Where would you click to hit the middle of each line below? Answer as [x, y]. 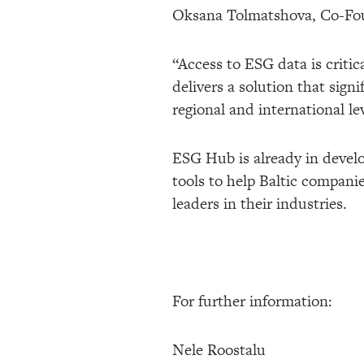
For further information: [252, 301]
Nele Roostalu [219, 349]
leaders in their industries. [260, 203]
